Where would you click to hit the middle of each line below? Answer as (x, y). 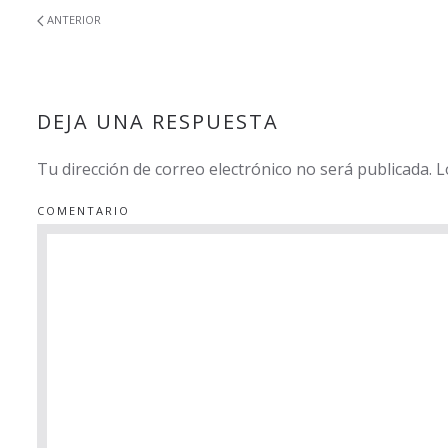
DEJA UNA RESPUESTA (158, 121)
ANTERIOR (72, 19)
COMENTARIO (83, 210)
